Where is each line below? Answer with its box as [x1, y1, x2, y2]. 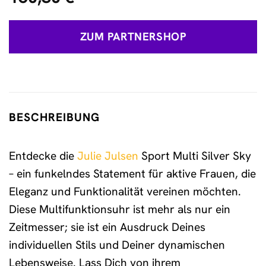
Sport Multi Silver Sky [138, 148, 251, 163]
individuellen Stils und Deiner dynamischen [9, 237, 225, 252]
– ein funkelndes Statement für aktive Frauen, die [9, 166, 256, 181]
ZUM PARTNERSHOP [80, 29, 186, 45]
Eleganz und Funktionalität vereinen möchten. [9, 183, 241, 199]
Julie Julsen [77, 148, 138, 163]
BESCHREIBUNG [9, 110, 100, 125]
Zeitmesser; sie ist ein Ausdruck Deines [9, 219, 205, 235]
